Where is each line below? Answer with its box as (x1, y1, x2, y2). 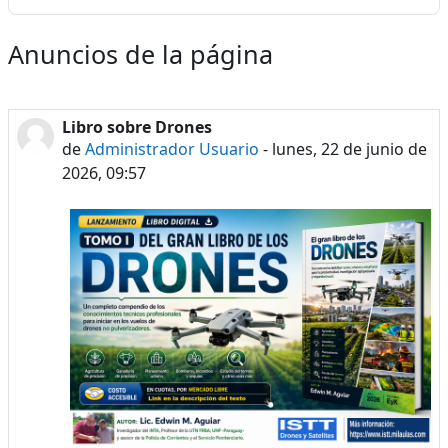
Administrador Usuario (84, 138, 259, 161)
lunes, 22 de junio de (271, 138, 427, 161)
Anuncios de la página (8, 37, 273, 72)
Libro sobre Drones (61, 116, 212, 139)
